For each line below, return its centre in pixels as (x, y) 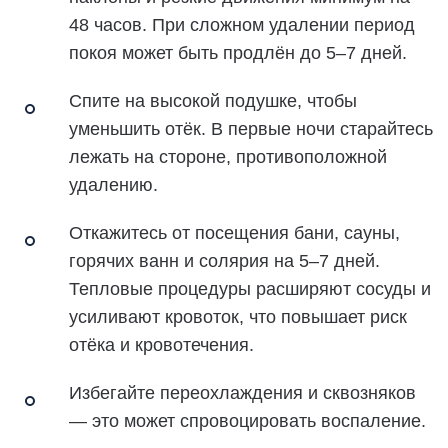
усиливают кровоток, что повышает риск (238, 316)
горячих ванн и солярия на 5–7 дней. (224, 260)
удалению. (113, 184)
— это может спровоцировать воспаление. (247, 420)
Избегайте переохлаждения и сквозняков (242, 392)
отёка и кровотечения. (161, 344)
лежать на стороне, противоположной (228, 156)
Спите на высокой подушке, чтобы (213, 100)
